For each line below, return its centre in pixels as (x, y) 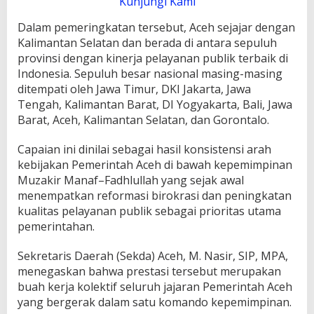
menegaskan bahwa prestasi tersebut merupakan (149, 272)
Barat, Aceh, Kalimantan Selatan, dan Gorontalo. (143, 120)
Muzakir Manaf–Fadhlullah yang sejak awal (131, 180)
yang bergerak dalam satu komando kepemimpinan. (155, 302)
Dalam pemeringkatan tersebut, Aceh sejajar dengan (156, 28)
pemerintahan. (56, 227)
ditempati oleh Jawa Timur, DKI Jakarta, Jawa (134, 89)
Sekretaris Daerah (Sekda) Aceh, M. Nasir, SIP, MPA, (153, 256)
